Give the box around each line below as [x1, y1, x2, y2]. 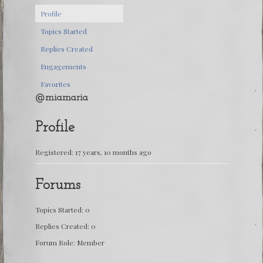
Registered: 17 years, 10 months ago [35, 147, 151, 157]
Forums [35, 177, 80, 193]
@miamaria [35, 92, 88, 103]
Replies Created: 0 [35, 221, 96, 231]
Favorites [41, 79, 70, 89]
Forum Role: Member [35, 237, 104, 247]
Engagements [41, 61, 86, 71]
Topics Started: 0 [35, 204, 90, 214]
